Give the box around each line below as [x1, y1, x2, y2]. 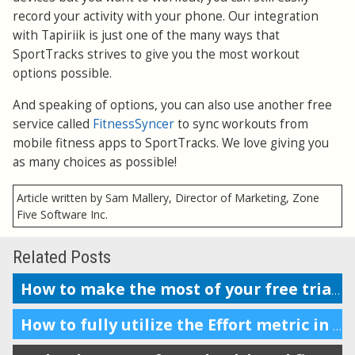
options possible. [13, 65, 112, 82]
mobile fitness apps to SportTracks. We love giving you [13, 135, 329, 152]
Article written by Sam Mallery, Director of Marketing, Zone [17, 190, 319, 206]
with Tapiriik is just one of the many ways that [13, 27, 280, 44]
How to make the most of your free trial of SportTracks [330, 282, 340, 298]
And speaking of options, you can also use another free [13, 97, 332, 114]
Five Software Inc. [17, 207, 108, 223]
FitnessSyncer [93, 116, 174, 133]
